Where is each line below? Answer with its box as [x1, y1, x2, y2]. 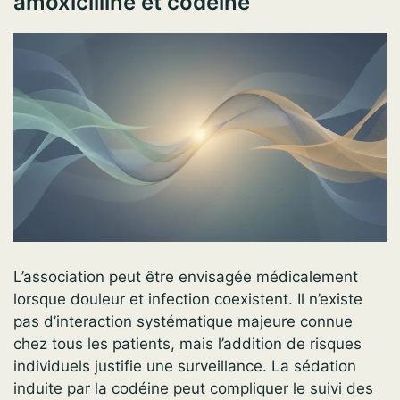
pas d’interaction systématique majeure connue [13, 312, 353, 331]
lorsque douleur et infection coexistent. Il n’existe [13, 290, 362, 309]
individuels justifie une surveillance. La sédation [13, 357, 356, 376]
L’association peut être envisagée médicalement [13, 268, 358, 287]
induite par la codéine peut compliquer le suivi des [13, 379, 373, 398]
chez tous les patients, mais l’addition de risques [13, 335, 362, 354]
